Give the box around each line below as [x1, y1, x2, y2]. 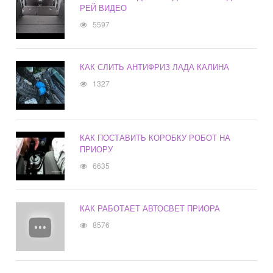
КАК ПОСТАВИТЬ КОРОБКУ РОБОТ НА [80, 132, 231, 144]
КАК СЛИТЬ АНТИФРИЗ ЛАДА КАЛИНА [80, 61, 230, 73]
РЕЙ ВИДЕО [80, 2, 127, 14]
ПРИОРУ [80, 143, 113, 155]
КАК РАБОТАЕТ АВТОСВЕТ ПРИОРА [80, 202, 221, 214]
